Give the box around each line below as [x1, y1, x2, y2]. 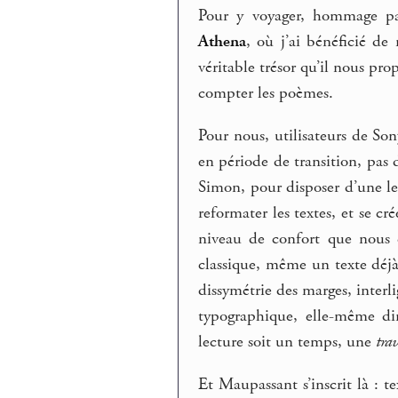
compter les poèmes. [198, 83, 334, 105]
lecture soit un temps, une [198, 330, 377, 353]
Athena [198, 31, 247, 53]
